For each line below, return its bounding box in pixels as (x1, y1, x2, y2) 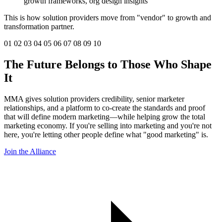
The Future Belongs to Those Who (4, 57, 181, 71)
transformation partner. (4, 22, 74, 31)
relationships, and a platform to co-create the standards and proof (4, 103, 205, 112)
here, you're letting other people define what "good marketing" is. (4, 130, 208, 139)
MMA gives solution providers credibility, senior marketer (4, 94, 184, 103)
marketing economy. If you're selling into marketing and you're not (4, 121, 212, 130)
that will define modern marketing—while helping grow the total (4, 112, 205, 121)
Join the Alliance (4, 147, 56, 156)
